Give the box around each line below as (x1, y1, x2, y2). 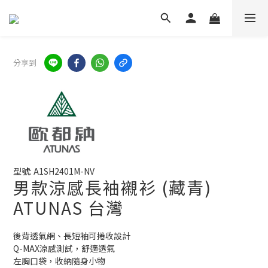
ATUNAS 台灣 (13, 196, 124, 220)
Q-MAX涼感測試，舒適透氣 (13, 242, 115, 254)
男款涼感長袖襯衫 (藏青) (13, 175, 212, 199)
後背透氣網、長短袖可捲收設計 (13, 230, 130, 242)
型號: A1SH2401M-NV (13, 165, 95, 177)
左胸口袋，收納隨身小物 (13, 255, 105, 267)
